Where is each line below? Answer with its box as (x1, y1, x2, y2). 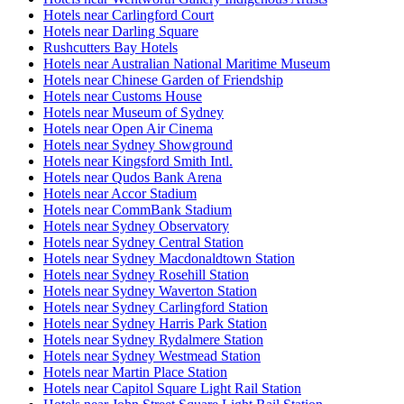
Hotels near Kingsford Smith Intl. (43, 153, 233, 170)
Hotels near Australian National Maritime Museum (43, 56, 330, 72)
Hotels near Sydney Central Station (43, 234, 243, 251)
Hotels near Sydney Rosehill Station (43, 267, 249, 283)
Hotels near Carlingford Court (43, 7, 214, 23)
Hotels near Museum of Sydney (43, 105, 224, 121)
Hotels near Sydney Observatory (43, 218, 229, 234)
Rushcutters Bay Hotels (43, 40, 178, 56)
